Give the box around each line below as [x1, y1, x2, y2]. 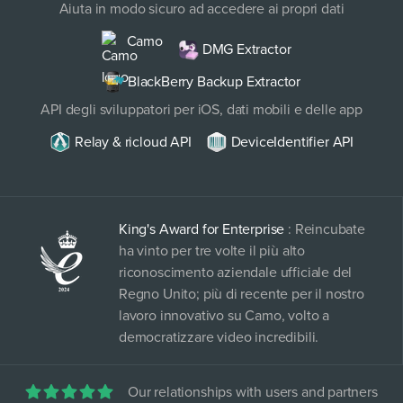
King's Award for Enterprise [119, 220, 285, 239]
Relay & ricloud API [75, 133, 192, 152]
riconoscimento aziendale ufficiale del [119, 264, 353, 282]
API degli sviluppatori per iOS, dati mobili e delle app [40, 101, 363, 120]
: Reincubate [284, 220, 365, 239]
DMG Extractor [201, 40, 291, 59]
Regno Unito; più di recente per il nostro [119, 285, 364, 304]
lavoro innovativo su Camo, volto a [119, 307, 330, 326]
